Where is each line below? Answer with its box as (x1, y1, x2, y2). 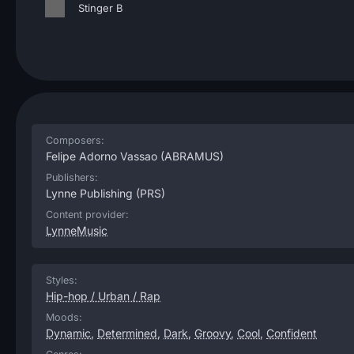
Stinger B (78, 2, 123, 14)
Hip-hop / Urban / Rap (46, 289, 160, 303)
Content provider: (46, 209, 129, 220)
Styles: (46, 274, 77, 286)
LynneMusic (46, 224, 107, 237)
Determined (97, 326, 157, 340)
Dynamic (46, 326, 91, 340)
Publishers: (46, 171, 98, 183)
